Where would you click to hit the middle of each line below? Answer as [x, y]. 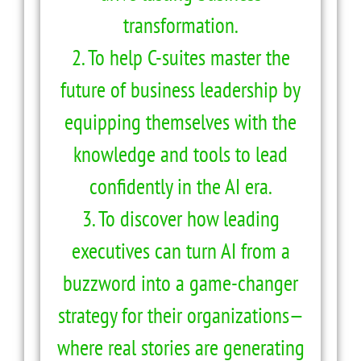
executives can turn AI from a [180, 250]
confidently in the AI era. [180, 186]
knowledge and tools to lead [180, 154]
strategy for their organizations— [180, 315]
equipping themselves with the [180, 121]
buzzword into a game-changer [180, 282]
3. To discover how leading [180, 218]
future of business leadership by [180, 89]
